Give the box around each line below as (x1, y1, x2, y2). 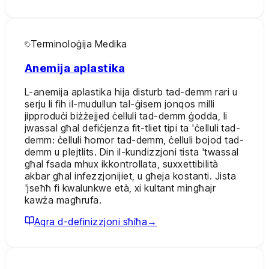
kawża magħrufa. (25, 194, 102, 207)
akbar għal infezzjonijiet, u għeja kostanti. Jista (25, 170, 236, 183)
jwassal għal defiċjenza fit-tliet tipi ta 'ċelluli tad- (25, 122, 241, 134)
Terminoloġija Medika (31, 37, 127, 50)
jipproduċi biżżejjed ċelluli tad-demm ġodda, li (25, 110, 228, 122)
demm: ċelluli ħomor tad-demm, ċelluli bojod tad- (25, 134, 244, 147)
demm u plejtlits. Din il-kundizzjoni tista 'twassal (25, 146, 239, 159)
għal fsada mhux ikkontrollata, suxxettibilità (25, 158, 219, 171)
